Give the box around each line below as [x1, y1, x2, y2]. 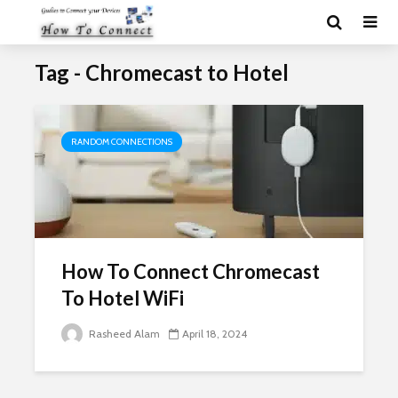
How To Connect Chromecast [61, 259, 320, 283]
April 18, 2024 [182, 327, 247, 340]
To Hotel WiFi [61, 286, 184, 310]
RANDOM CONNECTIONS [71, 136, 172, 147]
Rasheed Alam [86, 327, 160, 340]
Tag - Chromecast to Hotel [35, 60, 289, 85]
